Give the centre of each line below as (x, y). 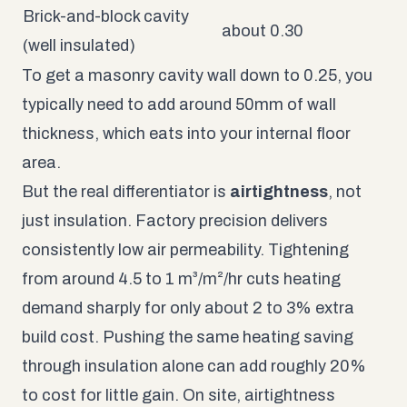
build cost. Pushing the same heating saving (188, 337)
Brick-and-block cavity (106, 16)
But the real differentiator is (126, 191)
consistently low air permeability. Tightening (185, 249)
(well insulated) (79, 45)
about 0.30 (263, 30)
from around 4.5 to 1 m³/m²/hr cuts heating (181, 278)
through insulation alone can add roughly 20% (194, 366)
